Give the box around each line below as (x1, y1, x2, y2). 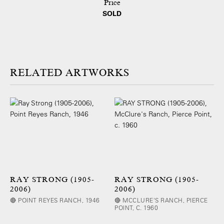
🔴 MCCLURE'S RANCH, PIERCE (114, 195, 208, 204)
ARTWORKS (65, 67, 129, 79)
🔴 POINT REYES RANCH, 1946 (10, 195, 100, 204)
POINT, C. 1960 (114, 203, 158, 211)
